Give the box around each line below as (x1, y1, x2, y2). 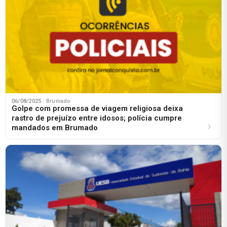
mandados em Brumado (12, 123, 98, 132)
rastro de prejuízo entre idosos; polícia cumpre (12, 113, 182, 123)
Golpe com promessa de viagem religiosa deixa (12, 103, 183, 113)
